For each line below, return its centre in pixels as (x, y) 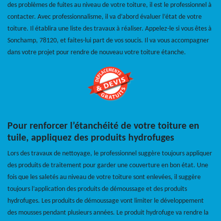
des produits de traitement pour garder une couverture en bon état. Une (108, 166)
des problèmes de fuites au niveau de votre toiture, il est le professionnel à (110, 5)
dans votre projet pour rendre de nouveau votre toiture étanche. (97, 53)
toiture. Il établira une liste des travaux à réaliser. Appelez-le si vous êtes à (110, 29)
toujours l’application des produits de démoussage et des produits (97, 189)
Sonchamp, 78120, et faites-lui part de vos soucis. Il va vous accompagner (108, 41)
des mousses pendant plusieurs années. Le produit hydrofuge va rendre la (108, 213)
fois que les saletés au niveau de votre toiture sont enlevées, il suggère (104, 178)
